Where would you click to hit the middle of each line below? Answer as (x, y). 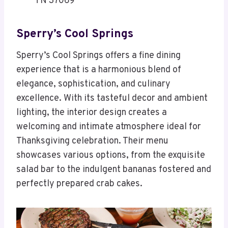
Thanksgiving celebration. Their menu (92, 141)
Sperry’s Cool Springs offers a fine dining (98, 56)
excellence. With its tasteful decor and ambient (112, 99)
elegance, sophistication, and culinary (93, 84)
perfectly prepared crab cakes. (79, 184)
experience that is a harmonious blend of (99, 70)
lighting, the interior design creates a (92, 113)
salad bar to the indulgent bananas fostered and (114, 170)
